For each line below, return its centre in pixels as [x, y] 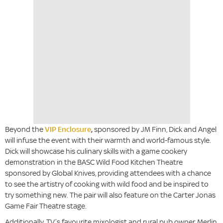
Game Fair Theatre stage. [46, 206]
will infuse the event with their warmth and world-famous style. [108, 140]
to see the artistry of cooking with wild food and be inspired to [107, 184]
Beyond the [25, 129]
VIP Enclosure [68, 129]
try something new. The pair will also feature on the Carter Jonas [110, 195]
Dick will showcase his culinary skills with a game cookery [96, 151]
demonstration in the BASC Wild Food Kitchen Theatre [94, 162]
